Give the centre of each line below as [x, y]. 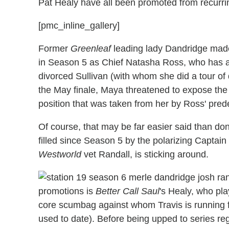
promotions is [67, 191]
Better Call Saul [128, 191]
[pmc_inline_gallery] [79, 25]
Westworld [60, 154]
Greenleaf [91, 48]
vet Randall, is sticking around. [145, 154]
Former [54, 48]
